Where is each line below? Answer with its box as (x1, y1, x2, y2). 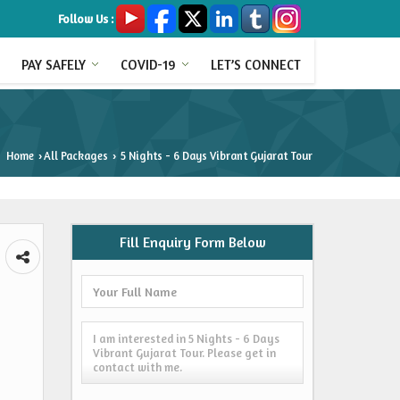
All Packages (44, 149, 108, 162)
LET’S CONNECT (211, 56, 301, 73)
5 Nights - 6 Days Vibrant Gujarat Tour (118, 149, 312, 162)
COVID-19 (121, 56, 176, 73)
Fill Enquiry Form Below (119, 233, 266, 251)
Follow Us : (58, 11, 113, 26)
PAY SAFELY (21, 56, 86, 73)
